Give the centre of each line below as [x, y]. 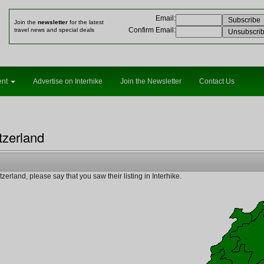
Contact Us [217, 81]
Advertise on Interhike [68, 81]
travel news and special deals [54, 30]
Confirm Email [151, 30]
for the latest [86, 22]
